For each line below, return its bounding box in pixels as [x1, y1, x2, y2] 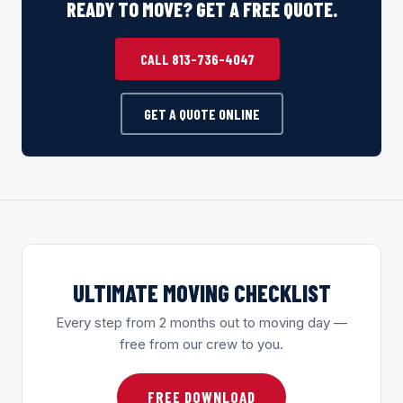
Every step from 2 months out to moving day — [56, 313, 347, 331]
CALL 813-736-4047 [139, 49, 255, 67]
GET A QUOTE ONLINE [143, 104, 260, 122]
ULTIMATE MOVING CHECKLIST [72, 278, 331, 307]
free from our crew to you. [120, 335, 283, 353]
